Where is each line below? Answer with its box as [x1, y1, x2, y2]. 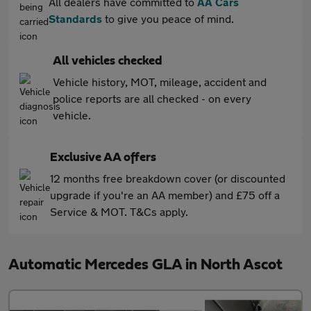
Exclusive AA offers [50, 151, 156, 164]
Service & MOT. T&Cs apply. [50, 205, 188, 218]
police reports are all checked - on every [53, 92, 251, 105]
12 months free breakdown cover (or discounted [50, 171, 285, 185]
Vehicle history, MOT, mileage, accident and [53, 75, 267, 88]
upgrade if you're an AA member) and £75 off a [50, 188, 280, 201]
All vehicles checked [53, 55, 162, 67]
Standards [49, 12, 102, 25]
